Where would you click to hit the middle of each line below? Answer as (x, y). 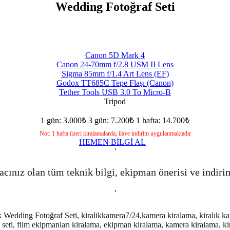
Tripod (115, 101)
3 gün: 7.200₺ (111, 120)
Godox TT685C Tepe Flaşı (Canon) (115, 83)
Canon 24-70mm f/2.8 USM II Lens (115, 64)
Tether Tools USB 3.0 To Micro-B (115, 92)
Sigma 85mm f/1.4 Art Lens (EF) (115, 73)
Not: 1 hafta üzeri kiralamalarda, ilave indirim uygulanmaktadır (115, 133)
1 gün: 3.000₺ (63, 120)
